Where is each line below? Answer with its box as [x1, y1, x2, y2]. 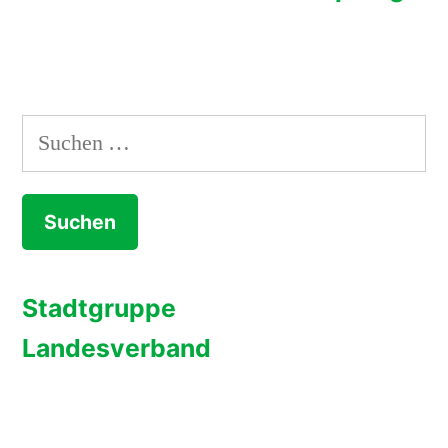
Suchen [21, 119, 86, 148]
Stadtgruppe [22, 293, 176, 324]
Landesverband [22, 333, 211, 364]
